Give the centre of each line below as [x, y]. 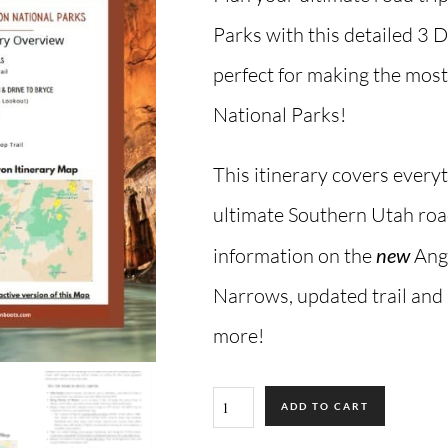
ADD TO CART [324, 406]
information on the [294, 256]
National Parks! [279, 115]
